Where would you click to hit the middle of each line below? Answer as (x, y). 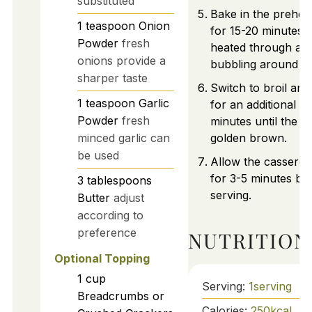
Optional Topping (102, 259)
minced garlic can (123, 138)
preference (107, 232)
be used (98, 155)
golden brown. (248, 138)
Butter (93, 197)
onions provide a (121, 60)
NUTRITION (248, 240)
